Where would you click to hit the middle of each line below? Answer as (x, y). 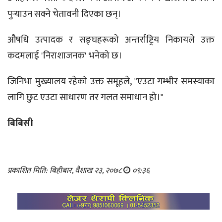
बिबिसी (20, 123)
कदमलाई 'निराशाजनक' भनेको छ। (65, 56)
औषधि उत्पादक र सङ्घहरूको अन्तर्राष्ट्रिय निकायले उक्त (111, 40)
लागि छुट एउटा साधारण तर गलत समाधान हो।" (85, 98)
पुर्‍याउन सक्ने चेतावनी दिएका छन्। (64, 14)
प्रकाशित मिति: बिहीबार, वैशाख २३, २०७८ (65, 171)
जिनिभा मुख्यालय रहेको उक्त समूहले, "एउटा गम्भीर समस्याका (111, 82)
